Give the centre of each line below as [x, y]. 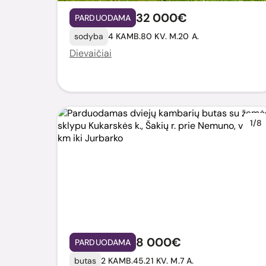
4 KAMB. [124, 37]
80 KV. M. [159, 37]
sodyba [89, 36]
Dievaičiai [91, 53]
